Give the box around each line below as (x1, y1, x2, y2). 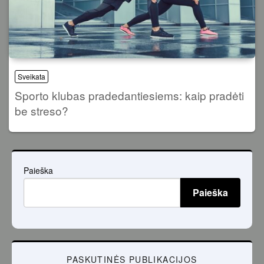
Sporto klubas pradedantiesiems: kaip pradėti (15, 87, 244, 104)
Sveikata (18, 71, 45, 82)
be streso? (15, 103, 68, 119)
